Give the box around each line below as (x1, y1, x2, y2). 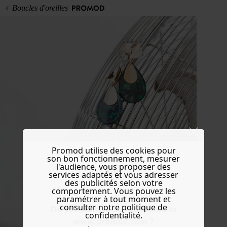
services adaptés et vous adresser (49, 169, 179, 181)
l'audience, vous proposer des (56, 161, 171, 173)
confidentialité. (85, 210, 142, 221)
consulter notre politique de (60, 202, 168, 213)
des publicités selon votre (64, 177, 163, 189)
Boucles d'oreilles (12, 4, 68, 12)
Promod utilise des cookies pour (51, 145, 176, 157)
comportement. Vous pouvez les (51, 185, 176, 197)
